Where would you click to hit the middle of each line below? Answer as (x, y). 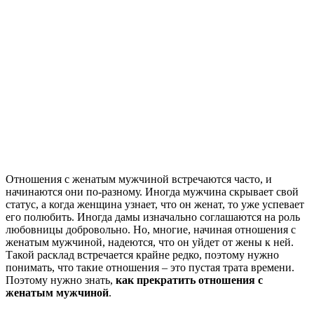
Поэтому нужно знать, (61, 280)
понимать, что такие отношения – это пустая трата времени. (150, 267)
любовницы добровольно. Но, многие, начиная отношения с (151, 229)
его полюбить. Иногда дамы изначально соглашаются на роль (153, 217)
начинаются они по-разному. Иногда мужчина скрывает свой (152, 191)
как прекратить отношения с (189, 280)
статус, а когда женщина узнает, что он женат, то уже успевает (155, 204)
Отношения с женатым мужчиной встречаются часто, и (139, 179)
